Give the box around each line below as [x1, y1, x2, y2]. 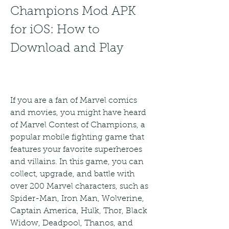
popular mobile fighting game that [10, 133, 144, 142]
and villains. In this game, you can [10, 157, 144, 166]
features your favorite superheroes [10, 145, 142, 154]
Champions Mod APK [10, 5, 136, 18]
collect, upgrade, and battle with [10, 170, 134, 178]
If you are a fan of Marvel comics [10, 96, 137, 105]
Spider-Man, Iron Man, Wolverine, [10, 194, 144, 203]
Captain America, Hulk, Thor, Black [10, 207, 147, 215]
